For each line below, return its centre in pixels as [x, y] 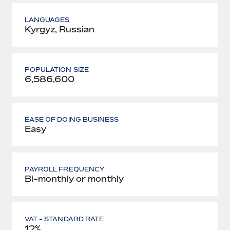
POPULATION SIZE [57, 69]
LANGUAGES [47, 20]
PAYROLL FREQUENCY [64, 169]
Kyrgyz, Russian [60, 29]
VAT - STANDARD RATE [64, 219]
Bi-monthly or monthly [74, 178]
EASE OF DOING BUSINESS [72, 119]
